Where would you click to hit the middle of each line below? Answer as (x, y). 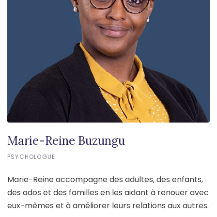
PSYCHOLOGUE (31, 156)
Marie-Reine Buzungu (66, 140)
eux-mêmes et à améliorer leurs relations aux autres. (108, 205)
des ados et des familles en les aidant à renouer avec (108, 192)
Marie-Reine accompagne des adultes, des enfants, (105, 179)
